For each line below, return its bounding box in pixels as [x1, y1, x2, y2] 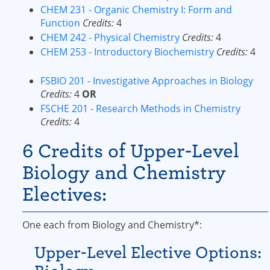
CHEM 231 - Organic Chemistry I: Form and [40, 3, 232, 16]
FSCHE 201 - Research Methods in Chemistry [40, 102, 240, 115]
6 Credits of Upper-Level [22, 140, 239, 162]
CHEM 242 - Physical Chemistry [40, 31, 180, 44]
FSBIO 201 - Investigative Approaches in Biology [40, 74, 253, 87]
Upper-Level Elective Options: [34, 243, 262, 262]
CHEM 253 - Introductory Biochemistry [40, 45, 214, 58]
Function [40, 16, 80, 30]
